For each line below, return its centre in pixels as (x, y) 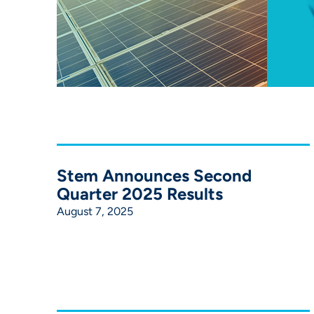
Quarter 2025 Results (139, 193)
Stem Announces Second (154, 175)
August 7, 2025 (95, 211)
